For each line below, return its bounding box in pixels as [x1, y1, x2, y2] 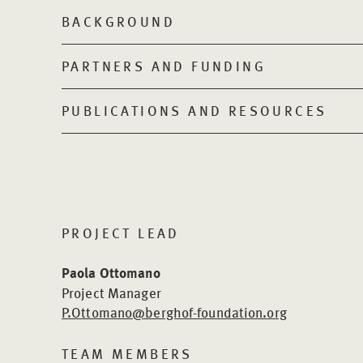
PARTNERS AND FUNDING [62, 56, 267, 75]
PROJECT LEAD [62, 223, 180, 242]
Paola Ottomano [62, 263, 160, 283]
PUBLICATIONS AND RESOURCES [62, 100, 327, 120]
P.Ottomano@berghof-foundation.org [62, 302, 287, 322]
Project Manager [62, 283, 161, 302]
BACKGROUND [62, 11, 175, 31]
